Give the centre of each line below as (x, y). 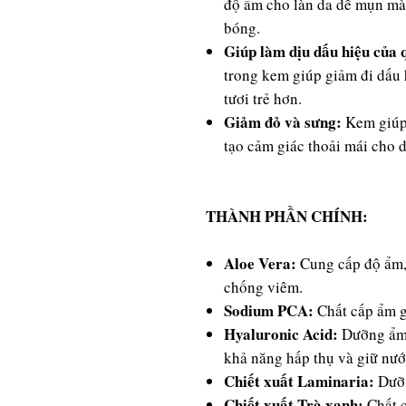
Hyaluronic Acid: (281, 334)
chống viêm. (263, 287)
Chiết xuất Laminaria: (301, 381)
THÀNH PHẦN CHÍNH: (287, 216)
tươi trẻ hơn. (263, 98)
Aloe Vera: (262, 263)
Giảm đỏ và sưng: (283, 122)
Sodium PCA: (269, 310)
